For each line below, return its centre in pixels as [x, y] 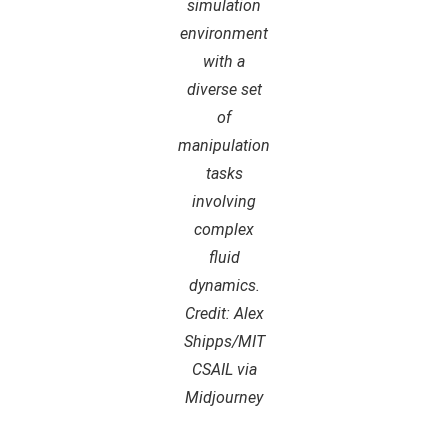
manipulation [224, 146]
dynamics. [224, 286]
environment [224, 34]
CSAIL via [224, 370]
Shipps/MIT [224, 342]
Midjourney [224, 398]
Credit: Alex [224, 314]
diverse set [224, 90]
